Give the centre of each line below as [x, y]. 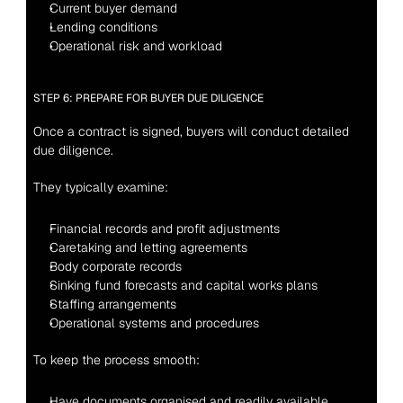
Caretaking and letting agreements [148, 247]
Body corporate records [115, 266]
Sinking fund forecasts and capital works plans [183, 285]
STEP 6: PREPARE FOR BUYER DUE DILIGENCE [148, 98]
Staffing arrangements [112, 304]
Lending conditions [103, 27]
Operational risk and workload [135, 46]
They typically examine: [100, 187]
